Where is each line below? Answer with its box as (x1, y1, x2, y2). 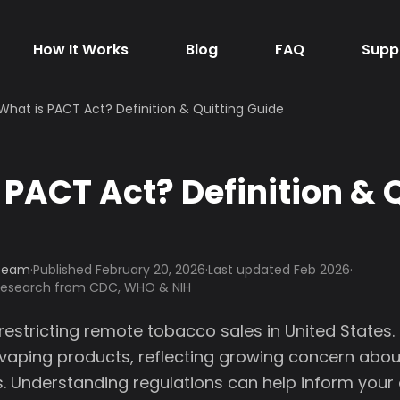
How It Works (32, 39, 129, 60)
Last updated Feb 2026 (208, 261, 350, 279)
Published (33, 261, 96, 279)
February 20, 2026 (96, 261, 205, 279)
